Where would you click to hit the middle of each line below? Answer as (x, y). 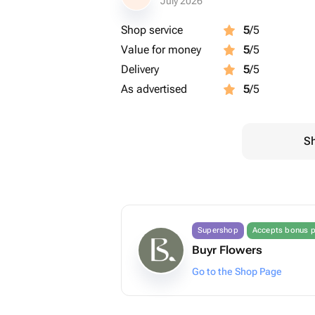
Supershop (218, 230)
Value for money (161, 50)
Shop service (152, 30)
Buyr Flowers (227, 250)
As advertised (154, 89)
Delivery (140, 69)
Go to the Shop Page (237, 271)
